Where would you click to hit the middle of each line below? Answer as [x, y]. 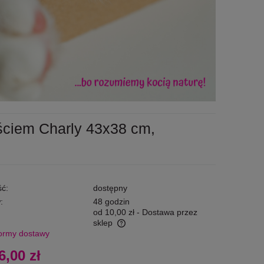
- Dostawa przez [167, 212]
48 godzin [111, 201]
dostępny [110, 188]
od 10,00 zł [113, 212]
